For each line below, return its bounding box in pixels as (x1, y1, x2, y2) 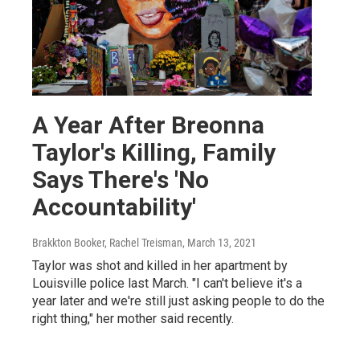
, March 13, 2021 (182, 236, 256, 250)
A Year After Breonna (32, 111, 264, 140)
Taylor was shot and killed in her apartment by (32, 258, 288, 274)
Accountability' (32, 193, 196, 222)
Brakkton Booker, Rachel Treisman (32, 236, 182, 250)
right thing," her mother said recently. (32, 311, 234, 327)
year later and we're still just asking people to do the (32, 293, 325, 309)
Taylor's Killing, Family (32, 138, 276, 167)
